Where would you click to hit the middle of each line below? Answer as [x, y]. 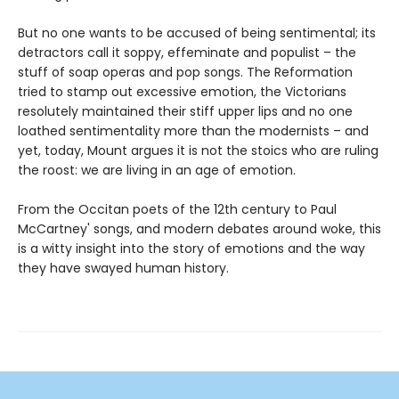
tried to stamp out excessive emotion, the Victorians [182, 91]
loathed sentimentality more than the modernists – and [193, 130]
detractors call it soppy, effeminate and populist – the [187, 52]
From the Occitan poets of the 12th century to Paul [177, 209]
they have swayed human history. [123, 268]
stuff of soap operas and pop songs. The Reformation [185, 72]
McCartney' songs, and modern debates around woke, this [199, 228]
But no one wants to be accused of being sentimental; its [197, 33]
